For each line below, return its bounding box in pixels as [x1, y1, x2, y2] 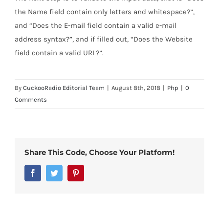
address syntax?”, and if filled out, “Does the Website [15, 34, 193, 44]
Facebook [36, 168, 66, 176]
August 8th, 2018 [111, 84, 160, 91]
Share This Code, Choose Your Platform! [24, 147, 175, 157]
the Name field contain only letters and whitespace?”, [15, 7, 195, 16]
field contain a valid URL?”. [15, 48, 104, 57]
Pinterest [79, 168, 106, 176]
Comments [15, 95, 47, 103]
